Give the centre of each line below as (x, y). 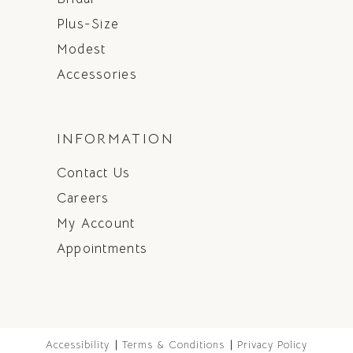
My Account (96, 224)
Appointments (102, 249)
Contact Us (93, 173)
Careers (83, 199)
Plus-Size (88, 24)
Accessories (97, 74)
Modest (81, 49)
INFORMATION (115, 138)
